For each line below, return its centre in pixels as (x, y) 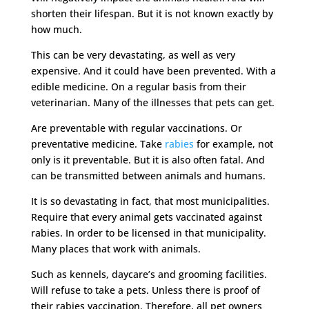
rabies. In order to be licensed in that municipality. (148, 232)
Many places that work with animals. (116, 248)
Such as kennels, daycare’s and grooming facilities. (149, 274)
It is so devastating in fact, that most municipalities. (150, 201)
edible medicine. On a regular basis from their (138, 86)
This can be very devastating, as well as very (133, 54)
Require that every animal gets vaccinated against (146, 217)
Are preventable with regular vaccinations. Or (136, 128)
